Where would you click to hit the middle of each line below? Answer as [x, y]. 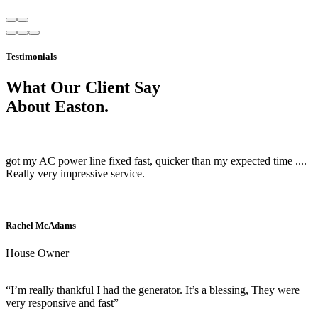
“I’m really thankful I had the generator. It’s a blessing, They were [153, 290]
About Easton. [57, 107]
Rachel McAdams [41, 226]
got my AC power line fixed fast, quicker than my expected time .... [156, 161]
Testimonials [31, 57]
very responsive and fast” [62, 303]
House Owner [37, 253]
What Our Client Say [83, 88]
